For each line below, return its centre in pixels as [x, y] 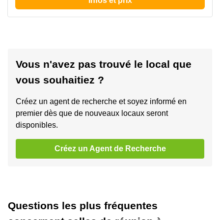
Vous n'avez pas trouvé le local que [104, 64]
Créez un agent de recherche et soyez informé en [101, 101]
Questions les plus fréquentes [83, 205]
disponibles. [37, 125]
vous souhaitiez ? [60, 80]
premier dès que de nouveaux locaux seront [92, 113]
